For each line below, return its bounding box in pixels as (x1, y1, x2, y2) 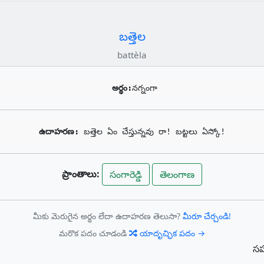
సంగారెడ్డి (110, 168, 142, 181)
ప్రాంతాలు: (62, 167, 100, 180)
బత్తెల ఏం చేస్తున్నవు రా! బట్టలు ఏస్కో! (84, 127, 225, 137)
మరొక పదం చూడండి (59, 227, 129, 239)
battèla (117, 49, 147, 61)
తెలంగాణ (160, 168, 194, 181)
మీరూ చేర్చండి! (183, 210, 231, 222)
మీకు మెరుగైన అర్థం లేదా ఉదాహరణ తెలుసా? (33, 210, 183, 222)
